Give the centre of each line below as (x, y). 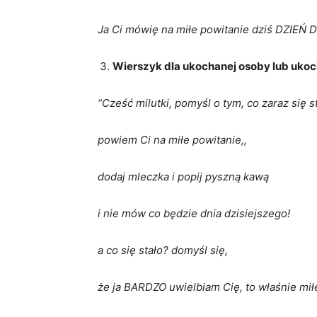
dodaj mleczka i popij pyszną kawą (183, 177)
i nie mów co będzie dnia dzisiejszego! (194, 213)
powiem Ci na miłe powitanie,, (172, 140)
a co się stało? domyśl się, (163, 250)
